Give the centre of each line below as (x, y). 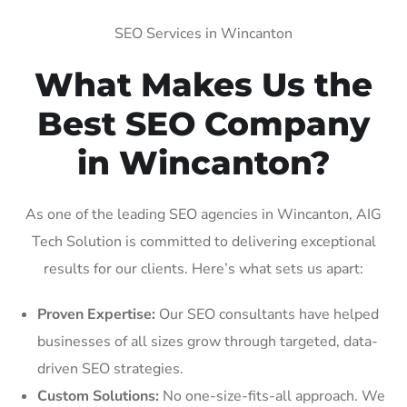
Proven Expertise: (96, 314)
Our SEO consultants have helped (267, 314)
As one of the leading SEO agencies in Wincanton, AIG (203, 214)
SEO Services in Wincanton (203, 33)
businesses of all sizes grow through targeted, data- (208, 341)
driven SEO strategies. (110, 368)
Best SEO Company (203, 123)
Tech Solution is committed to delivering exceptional (203, 241)
